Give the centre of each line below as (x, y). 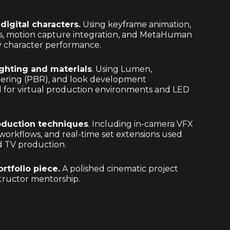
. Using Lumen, (122, 69)
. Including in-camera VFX (140, 124)
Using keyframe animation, (136, 24)
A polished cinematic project (119, 169)
